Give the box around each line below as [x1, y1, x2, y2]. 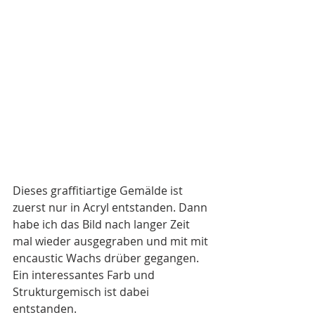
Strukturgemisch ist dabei [13, 283, 152, 300]
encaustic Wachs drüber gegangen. [13, 250, 202, 266]
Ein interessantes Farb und [13, 266, 157, 283]
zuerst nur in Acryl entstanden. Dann [13, 199, 210, 215]
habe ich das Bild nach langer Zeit [13, 216, 193, 232]
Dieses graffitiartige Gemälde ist [13, 182, 186, 198]
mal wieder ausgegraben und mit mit [13, 233, 211, 249]
